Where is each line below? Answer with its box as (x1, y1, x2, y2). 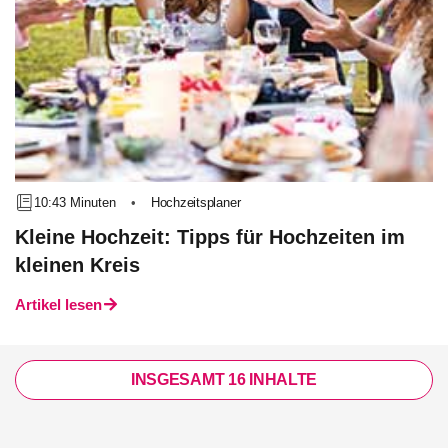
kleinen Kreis (15, 254, 140, 276)
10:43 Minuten (34, 194, 117, 210)
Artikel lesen (15, 296, 102, 313)
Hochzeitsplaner (150, 195, 241, 210)
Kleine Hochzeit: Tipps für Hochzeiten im (15, 226, 405, 248)
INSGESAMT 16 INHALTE (130, 371, 318, 388)
